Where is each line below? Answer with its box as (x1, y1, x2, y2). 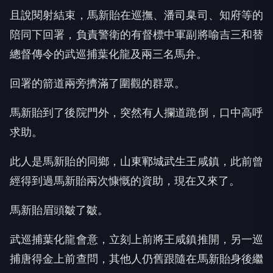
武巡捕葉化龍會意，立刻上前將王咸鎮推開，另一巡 (10, 233, 263, 246)
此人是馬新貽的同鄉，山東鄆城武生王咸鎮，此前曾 (10, 155, 263, 168)
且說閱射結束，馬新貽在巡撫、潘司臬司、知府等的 (10, 9, 263, 22)
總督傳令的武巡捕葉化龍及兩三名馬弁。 (10, 48, 207, 61)
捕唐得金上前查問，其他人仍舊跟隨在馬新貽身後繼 (10, 252, 263, 266)
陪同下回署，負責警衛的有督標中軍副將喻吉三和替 (10, 28, 263, 41)
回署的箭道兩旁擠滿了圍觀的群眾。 (10, 77, 185, 90)
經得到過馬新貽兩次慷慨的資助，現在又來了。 (10, 174, 240, 188)
